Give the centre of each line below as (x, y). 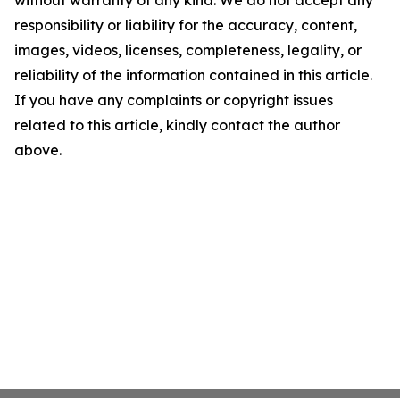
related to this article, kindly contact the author (177, 125)
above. (38, 150)
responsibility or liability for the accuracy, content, (186, 25)
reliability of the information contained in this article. (193, 75)
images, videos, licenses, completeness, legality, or (188, 50)
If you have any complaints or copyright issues (174, 100)
